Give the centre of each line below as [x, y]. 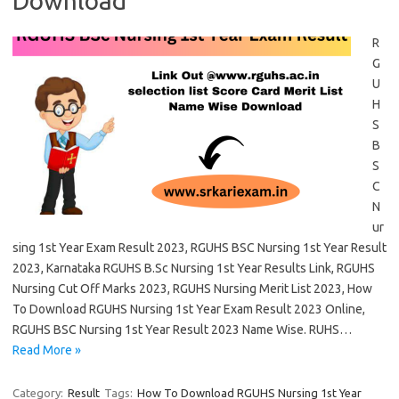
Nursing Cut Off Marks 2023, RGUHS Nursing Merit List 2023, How [192, 289]
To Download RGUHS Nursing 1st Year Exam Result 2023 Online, [189, 309]
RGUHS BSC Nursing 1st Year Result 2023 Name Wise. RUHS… [182, 330]
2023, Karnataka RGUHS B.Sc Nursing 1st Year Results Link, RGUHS [194, 268]
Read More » [47, 350]
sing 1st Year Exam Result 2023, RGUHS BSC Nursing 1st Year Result [199, 248]
